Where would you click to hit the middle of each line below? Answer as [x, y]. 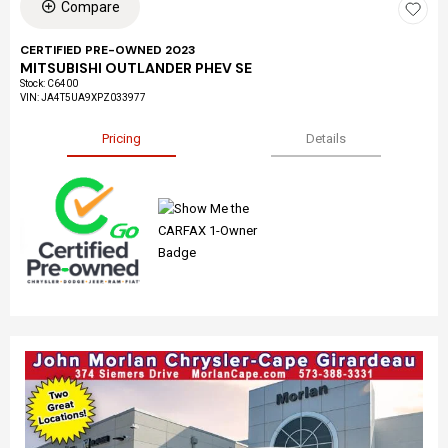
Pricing [122, 138]
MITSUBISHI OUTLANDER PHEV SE [136, 67]
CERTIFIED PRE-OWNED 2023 [108, 49]
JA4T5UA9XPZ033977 [93, 97]
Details [325, 138]
